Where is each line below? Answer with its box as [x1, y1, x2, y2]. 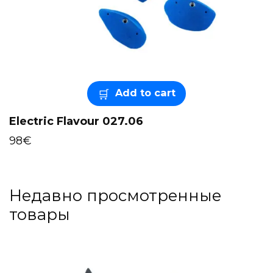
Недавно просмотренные [9, 185, 221, 205]
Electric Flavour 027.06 [9, 114, 143, 128]
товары [9, 204, 70, 224]
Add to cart [115, 86, 175, 99]
